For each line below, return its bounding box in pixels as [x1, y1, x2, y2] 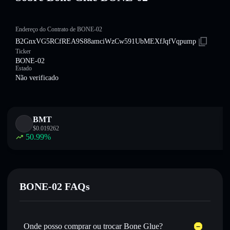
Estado [15, 65, 32, 72]
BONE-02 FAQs [20, 181, 90, 192]
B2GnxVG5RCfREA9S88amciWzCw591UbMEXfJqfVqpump [15, 37, 196, 45]
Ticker [15, 48, 31, 55]
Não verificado [15, 74, 59, 82]
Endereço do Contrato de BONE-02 [15, 26, 102, 33]
